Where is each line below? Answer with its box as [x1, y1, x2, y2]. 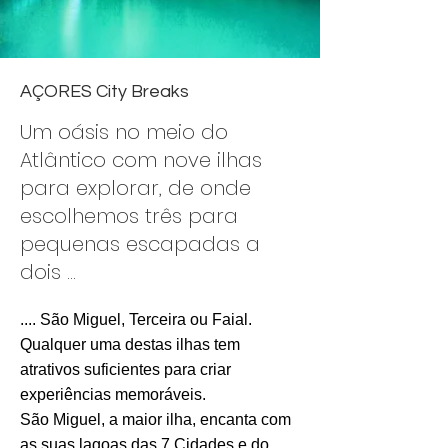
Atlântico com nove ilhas [20, 146, 262, 175]
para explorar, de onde [20, 174, 251, 203]
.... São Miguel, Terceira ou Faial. [20, 311, 252, 329]
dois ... [20, 258, 76, 287]
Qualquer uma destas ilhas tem [20, 336, 240, 354]
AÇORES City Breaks [20, 82, 189, 102]
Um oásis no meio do [20, 118, 228, 147]
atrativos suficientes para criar [20, 361, 231, 379]
